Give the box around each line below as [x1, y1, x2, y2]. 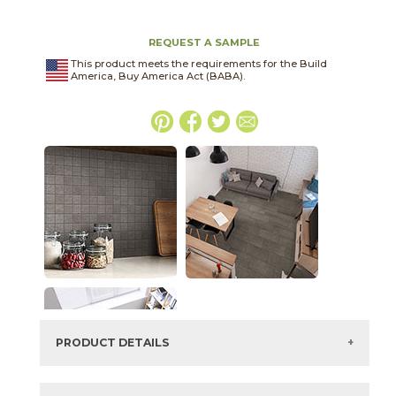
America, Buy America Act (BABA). [70, 70, 245, 82]
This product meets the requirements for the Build [70, 57, 327, 70]
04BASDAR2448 [126, 377, 209, 391]
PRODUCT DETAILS [55, 336, 170, 350]
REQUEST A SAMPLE [148, 36, 261, 49]
